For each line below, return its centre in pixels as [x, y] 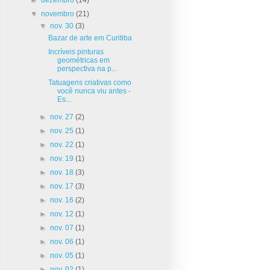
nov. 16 [62, 200]
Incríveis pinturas [76, 52]
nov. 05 [62, 255]
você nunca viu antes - [94, 91]
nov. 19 [62, 158]
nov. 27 [62, 117]
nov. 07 [62, 228]
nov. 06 [62, 241]
